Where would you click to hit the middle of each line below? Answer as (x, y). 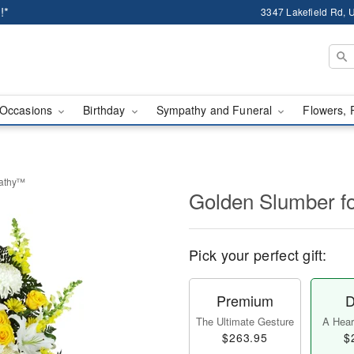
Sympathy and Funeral (216, 110)
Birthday (106, 110)
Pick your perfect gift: (258, 254)
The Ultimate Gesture (245, 321)
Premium (245, 300)
